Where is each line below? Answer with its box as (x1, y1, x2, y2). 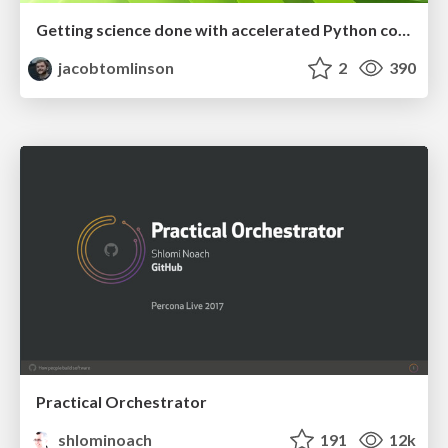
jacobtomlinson (55, 57, 175, 77)
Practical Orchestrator (36, 392, 207, 411)
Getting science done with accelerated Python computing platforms (398, 19, 410, 39)
